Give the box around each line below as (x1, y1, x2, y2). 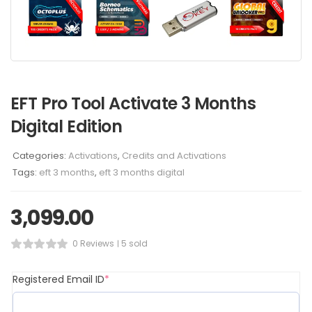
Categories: (13, 149, 68, 162)
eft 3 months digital (99, 166, 185, 179)
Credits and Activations (122, 149, 226, 162)
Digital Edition (10, 115, 122, 138)
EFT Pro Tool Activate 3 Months (10, 92, 256, 115)
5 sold (120, 237, 148, 249)
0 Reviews (72, 237, 114, 249)
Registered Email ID (13, 272, 104, 286)
